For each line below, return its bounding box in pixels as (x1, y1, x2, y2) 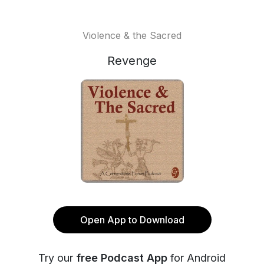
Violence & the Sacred (82, 29, 181, 41)
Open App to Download (80, 214, 184, 226)
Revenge (107, 54, 157, 68)
